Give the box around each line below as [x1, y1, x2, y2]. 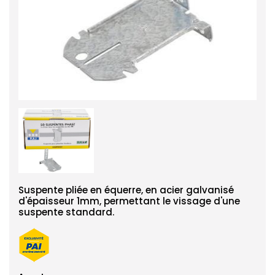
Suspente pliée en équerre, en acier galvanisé [18, 184, 234, 197]
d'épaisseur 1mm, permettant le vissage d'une [18, 195, 240, 208]
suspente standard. [18, 206, 114, 219]
